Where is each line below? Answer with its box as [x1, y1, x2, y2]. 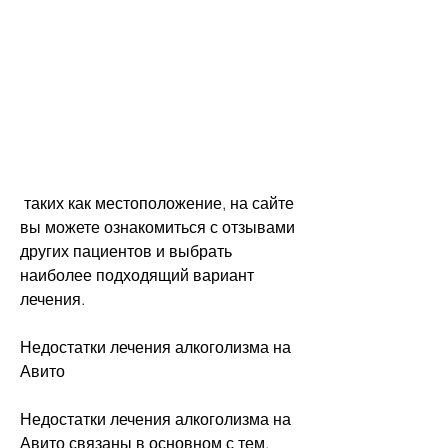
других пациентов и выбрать [20, 241, 232, 262]
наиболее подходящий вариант [20, 265, 254, 286]
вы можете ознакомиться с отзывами [20, 217, 295, 238]
